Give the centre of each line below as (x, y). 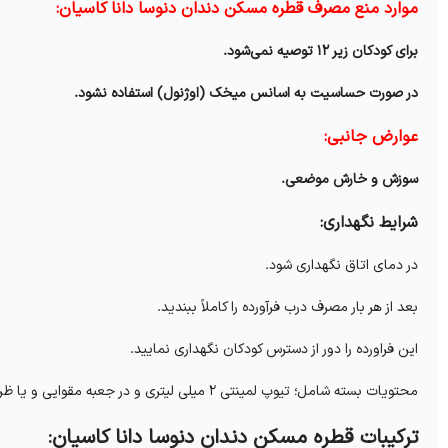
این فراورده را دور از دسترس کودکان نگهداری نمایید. (274, 350)
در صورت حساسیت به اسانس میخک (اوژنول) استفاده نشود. (246, 94)
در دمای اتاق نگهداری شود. (341, 266)
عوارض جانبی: (371, 137)
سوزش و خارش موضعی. (349, 180)
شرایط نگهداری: (369, 223)
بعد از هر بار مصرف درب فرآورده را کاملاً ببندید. (287, 308)
